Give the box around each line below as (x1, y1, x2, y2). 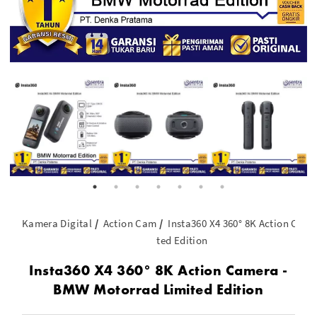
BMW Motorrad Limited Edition (53, 279, 264, 299)
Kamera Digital (21, 217, 93, 230)
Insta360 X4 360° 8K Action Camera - (29, 260, 288, 279)
